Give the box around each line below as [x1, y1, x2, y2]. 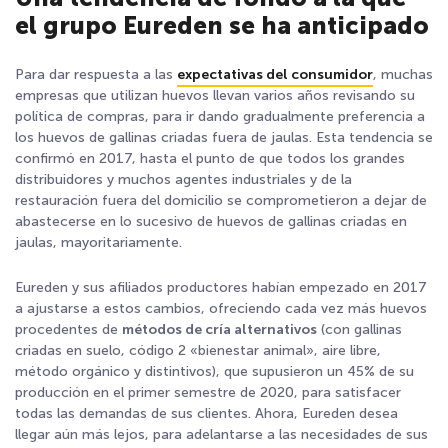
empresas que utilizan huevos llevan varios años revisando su [15, 86, 415, 104]
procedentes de [15, 320, 122, 338]
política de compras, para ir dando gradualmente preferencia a [15, 107, 425, 125]
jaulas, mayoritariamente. [15, 233, 182, 251]
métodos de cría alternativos [122, 320, 317, 338]
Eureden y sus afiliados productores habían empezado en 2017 [15, 278, 427, 296]
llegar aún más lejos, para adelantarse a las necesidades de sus [15, 425, 428, 443]
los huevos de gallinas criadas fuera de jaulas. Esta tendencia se [15, 128, 433, 146]
